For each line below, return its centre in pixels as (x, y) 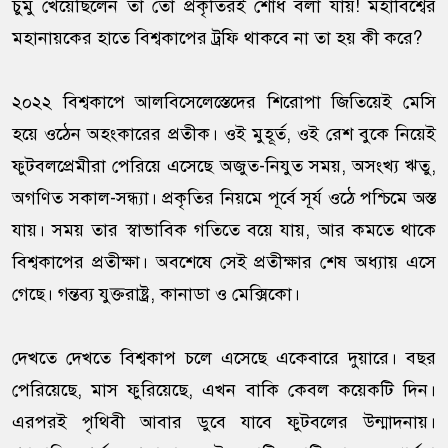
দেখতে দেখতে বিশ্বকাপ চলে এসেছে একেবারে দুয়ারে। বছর (224, 358)
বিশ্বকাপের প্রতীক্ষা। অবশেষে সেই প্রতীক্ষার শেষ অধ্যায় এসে (224, 262)
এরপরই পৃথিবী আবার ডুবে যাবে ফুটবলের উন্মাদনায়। (224, 422)
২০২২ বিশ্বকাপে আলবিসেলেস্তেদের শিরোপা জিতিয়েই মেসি (224, 102)
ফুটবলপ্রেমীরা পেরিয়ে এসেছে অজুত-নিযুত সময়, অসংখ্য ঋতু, (224, 166)
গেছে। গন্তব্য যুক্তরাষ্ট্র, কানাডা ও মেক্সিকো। (156, 294)
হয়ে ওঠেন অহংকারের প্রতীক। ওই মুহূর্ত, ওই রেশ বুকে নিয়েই (224, 134)
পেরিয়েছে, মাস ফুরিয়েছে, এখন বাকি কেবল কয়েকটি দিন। (224, 390)
